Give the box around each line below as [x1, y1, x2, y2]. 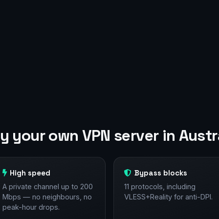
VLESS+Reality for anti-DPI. [124, 193, 213, 201]
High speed [10, 168, 51, 178]
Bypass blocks [134, 168, 188, 178]
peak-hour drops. [2, 203, 60, 212]
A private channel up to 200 [2, 182, 93, 191]
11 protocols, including [124, 182, 196, 191]
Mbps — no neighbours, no [2, 193, 92, 201]
